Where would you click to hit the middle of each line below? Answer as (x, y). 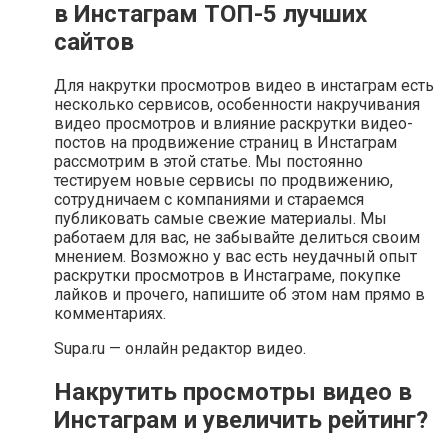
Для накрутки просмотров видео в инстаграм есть (244, 85)
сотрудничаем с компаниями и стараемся (209, 199)
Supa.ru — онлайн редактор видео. (180, 348)
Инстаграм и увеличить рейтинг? (241, 419)
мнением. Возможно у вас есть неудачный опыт (235, 256)
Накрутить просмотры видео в (233, 391)
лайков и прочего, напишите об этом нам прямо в (239, 294)
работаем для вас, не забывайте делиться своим (237, 237)
